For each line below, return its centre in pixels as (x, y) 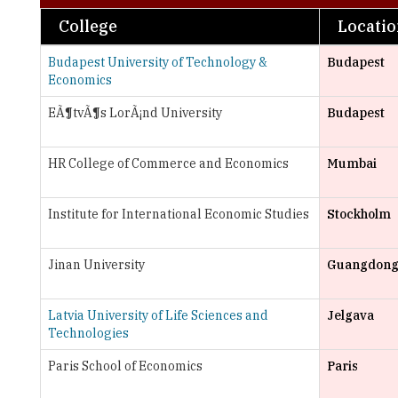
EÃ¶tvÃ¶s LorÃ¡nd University (135, 60)
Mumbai (352, 110)
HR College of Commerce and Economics (168, 110)
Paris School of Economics (125, 313)
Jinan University (96, 211)
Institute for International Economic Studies (179, 161)
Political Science (96, 381)
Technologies (88, 280)
